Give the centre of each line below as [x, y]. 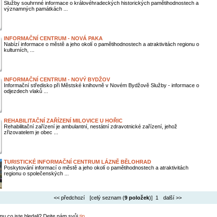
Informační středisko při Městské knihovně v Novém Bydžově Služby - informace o [101, 85]
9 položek [137, 198]
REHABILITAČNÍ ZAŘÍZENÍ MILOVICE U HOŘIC [63, 121]
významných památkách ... [36, 9]
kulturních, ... [19, 50]
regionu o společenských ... [36, 173]
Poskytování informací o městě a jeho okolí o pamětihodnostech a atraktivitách [96, 168]
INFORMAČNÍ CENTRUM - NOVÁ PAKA [53, 38]
